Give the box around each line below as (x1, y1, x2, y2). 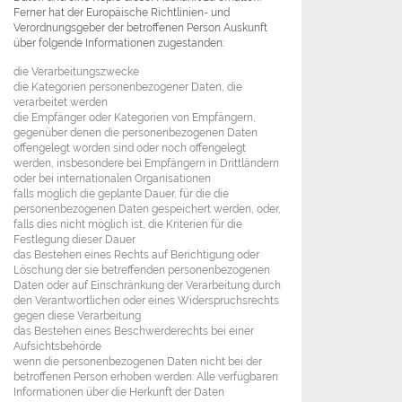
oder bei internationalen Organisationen (13, 171, 211, 186)
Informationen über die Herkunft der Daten (13, 385, 224, 399)
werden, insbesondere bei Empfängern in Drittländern (13, 156, 279, 170)
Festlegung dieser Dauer (13, 232, 135, 247)
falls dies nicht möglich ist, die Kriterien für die (13, 217, 242, 232)
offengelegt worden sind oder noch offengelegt (13, 141, 246, 155)
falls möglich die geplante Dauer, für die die (13, 187, 229, 201)
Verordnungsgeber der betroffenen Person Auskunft (13, 21, 267, 35)
